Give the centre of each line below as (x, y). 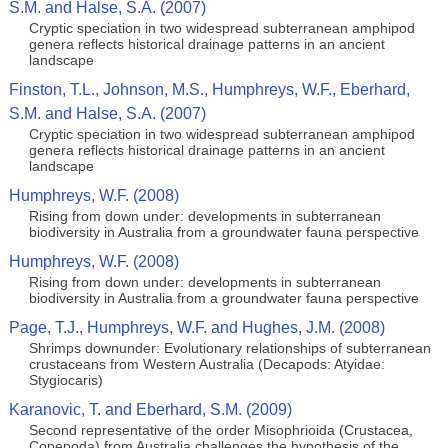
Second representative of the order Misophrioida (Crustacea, (220, 430)
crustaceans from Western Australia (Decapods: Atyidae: (206, 364)
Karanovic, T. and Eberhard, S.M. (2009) (150, 409)
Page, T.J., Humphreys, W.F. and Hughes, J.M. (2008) (196, 327)
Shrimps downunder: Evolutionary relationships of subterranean (229, 348)
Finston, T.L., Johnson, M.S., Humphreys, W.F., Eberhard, (209, 89)
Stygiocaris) (65, 380)
